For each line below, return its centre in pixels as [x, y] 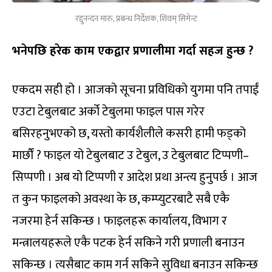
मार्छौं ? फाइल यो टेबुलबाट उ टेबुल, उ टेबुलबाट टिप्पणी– [131, 156]
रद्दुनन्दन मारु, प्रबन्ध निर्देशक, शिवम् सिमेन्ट [136, 19]
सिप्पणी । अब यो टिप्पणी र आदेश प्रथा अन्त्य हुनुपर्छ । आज [135, 178]
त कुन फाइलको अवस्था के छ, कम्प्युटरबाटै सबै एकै [121, 199]
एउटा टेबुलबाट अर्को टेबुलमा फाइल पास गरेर [108, 112]
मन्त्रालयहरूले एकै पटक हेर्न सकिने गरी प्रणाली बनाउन [128, 243]
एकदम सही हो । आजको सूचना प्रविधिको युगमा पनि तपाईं [135, 90]
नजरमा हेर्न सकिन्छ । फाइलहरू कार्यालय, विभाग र [120, 221]
